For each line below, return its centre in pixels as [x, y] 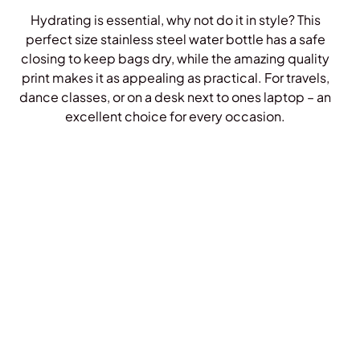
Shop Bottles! [175, 149]
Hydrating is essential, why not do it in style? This [175, 20]
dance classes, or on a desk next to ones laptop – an [175, 97]
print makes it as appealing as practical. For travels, [175, 78]
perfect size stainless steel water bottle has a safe [175, 39]
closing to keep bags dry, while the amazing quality [175, 59]
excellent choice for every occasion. [175, 117]
